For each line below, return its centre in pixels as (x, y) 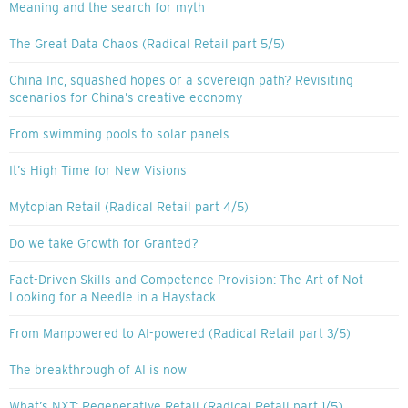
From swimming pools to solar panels (119, 134)
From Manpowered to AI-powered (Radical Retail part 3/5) (180, 334)
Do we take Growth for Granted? (104, 244)
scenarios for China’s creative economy (126, 98)
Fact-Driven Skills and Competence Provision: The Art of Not (186, 280)
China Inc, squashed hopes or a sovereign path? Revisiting (181, 81)
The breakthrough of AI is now (98, 370)
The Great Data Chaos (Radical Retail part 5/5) (147, 44)
